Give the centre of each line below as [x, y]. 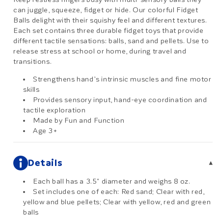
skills [31, 90]
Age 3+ [45, 131]
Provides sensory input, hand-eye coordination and [120, 100]
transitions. [33, 62]
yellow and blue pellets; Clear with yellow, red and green [117, 202]
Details [45, 163]
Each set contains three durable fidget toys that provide [109, 31]
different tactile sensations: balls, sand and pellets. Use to [111, 41]
